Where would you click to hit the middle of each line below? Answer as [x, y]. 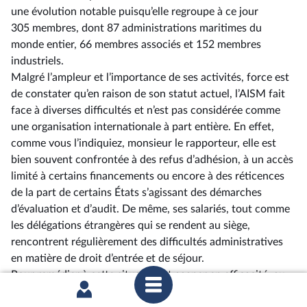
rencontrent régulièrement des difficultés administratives [147, 242]
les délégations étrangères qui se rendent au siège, [131, 225]
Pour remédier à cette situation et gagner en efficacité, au [148, 275]
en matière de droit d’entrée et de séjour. [108, 258]
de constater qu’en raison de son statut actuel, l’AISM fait [148, 94]
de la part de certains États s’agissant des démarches [136, 193]
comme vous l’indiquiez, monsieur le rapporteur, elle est [144, 143]
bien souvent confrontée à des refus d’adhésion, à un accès [152, 160]
